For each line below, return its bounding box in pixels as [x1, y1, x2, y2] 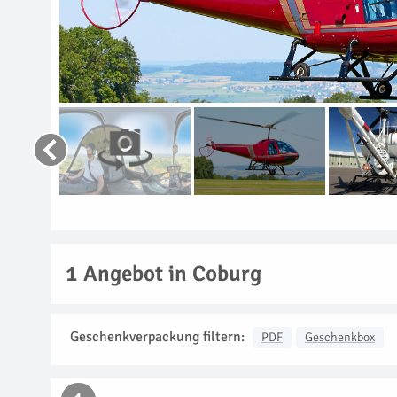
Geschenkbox [305, 329, 375, 345]
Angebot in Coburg [78, 259, 261, 287]
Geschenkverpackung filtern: [70, 327, 245, 346]
